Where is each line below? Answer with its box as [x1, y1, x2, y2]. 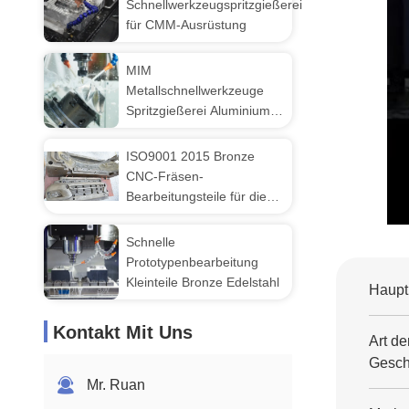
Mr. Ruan [87, 377, 145, 393]
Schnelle [126, 235, 175, 249]
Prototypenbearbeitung [126, 255, 258, 269]
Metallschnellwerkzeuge [126, 83, 264, 98]
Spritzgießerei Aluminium [126, 103, 270, 118]
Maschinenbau [126, 209, 211, 224]
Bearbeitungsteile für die [126, 189, 267, 204]
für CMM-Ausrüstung [126, 17, 246, 32]
